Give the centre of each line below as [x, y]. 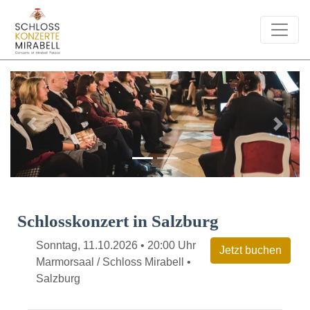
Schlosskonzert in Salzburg [118, 221]
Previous [53, 131]
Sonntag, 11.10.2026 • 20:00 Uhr [116, 245]
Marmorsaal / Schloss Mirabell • [113, 262]
